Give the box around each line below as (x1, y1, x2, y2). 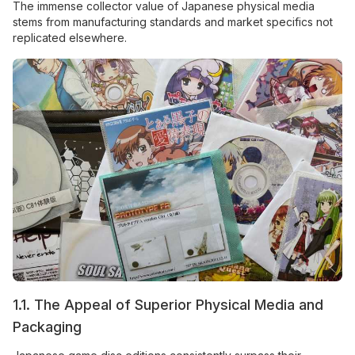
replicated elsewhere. (13, 31, 127, 44)
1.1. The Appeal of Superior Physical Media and (13, 296, 323, 313)
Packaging (13, 318, 82, 335)
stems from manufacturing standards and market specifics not (13, 15, 333, 29)
